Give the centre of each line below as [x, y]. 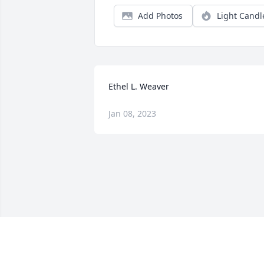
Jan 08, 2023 [132, 114]
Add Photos [160, 16]
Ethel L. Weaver [139, 87]
